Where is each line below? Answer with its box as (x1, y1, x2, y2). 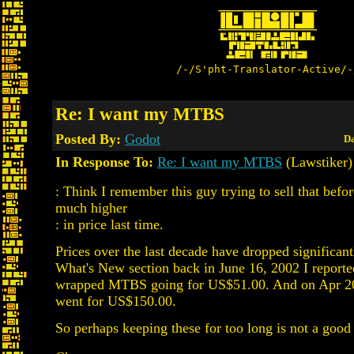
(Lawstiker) (282, 154, 352, 170)
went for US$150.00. (55, 293, 176, 309)
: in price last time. (55, 217, 164, 232)
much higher (55, 200, 127, 216)
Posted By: (55, 131, 125, 147)
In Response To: (55, 154, 153, 170)
